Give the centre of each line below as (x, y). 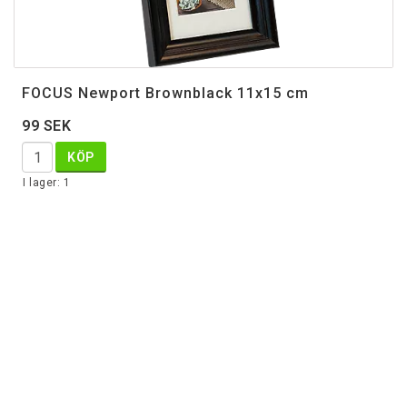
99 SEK (46, 126)
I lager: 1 (46, 183)
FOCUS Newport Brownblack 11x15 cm (165, 94)
